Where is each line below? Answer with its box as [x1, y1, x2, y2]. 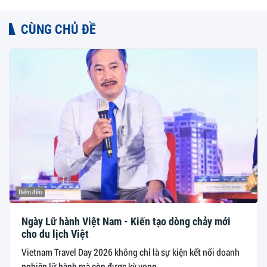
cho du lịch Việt [21, 228, 89, 241]
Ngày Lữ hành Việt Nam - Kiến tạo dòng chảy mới [21, 215, 231, 228]
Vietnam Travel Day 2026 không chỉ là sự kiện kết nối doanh [21, 246, 240, 259]
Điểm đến [18, 187, 42, 197]
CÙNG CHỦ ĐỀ [21, 21, 96, 37]
